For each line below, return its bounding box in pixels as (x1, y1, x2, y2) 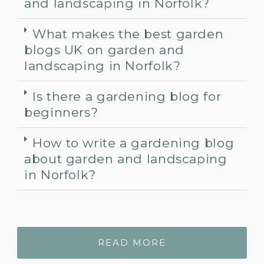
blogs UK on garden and (24, 42, 184, 57)
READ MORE (98, 236, 166, 248)
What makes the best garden (32, 26, 224, 41)
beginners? (24, 104, 98, 120)
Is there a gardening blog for (32, 88, 222, 104)
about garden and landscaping (24, 151, 227, 166)
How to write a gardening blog (32, 135, 235, 150)
